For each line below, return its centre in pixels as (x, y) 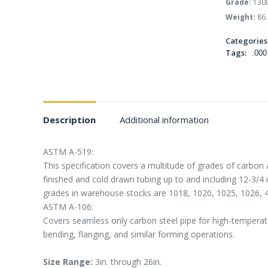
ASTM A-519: (68, 152)
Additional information (164, 120)
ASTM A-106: (68, 207)
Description (69, 120)
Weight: (240, 17)
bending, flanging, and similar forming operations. (139, 234)
